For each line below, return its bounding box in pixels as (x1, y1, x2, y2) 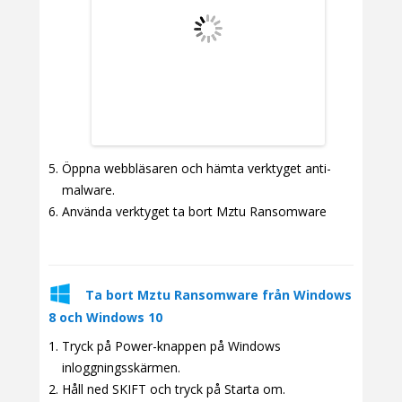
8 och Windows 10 (48, 309, 162, 327)
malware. (62, 181, 115, 199)
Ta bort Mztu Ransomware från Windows (85, 286, 352, 304)
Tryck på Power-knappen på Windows (62, 337, 281, 355)
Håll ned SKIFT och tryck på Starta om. (62, 380, 285, 398)
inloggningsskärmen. (62, 359, 180, 377)
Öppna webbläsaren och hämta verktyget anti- (62, 160, 331, 178)
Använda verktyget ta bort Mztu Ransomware (62, 203, 327, 221)
